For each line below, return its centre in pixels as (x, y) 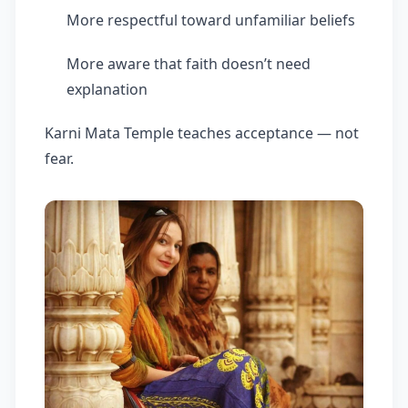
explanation (107, 90)
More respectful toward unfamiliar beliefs (211, 20)
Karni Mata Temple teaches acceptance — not (202, 133)
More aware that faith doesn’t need (189, 64)
